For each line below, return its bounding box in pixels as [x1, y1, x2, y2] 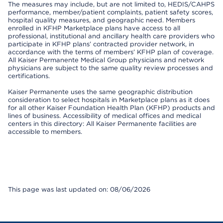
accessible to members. [8, 128, 82, 135]
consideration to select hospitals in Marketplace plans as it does [8, 96, 210, 104]
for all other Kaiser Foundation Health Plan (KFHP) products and [8, 104, 215, 111]
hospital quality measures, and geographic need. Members [8, 16, 195, 24]
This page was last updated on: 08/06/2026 [8, 186, 150, 193]
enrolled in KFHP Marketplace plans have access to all [8, 24, 180, 32]
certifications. [8, 72, 50, 80]
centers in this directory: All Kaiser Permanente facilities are [8, 120, 197, 127]
